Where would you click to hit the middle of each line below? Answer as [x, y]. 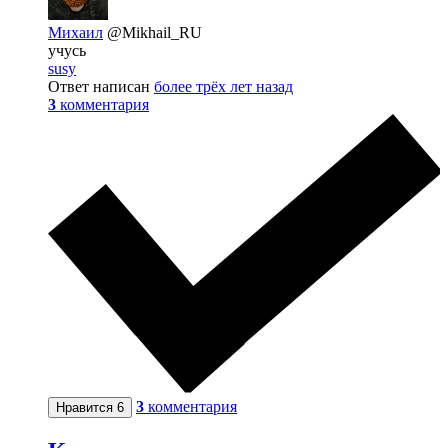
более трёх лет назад [223, 86]
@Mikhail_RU [154, 32]
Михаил [75, 32]
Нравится [86, 407]
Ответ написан [101, 86]
